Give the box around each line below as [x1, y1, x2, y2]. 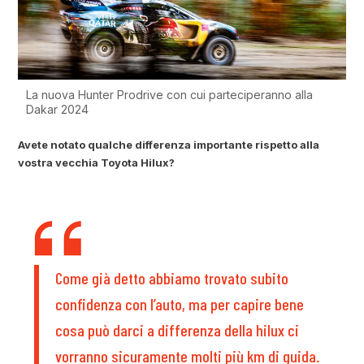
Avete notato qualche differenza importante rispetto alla [18, 137, 320, 151]
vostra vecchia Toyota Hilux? [18, 155, 175, 169]
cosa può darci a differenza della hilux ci [55, 319, 300, 340]
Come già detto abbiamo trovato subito [55, 267, 289, 288]
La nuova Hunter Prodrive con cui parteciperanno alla [26, 87, 314, 102]
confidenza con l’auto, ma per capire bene [55, 293, 305, 314]
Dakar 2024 [26, 102, 89, 116]
